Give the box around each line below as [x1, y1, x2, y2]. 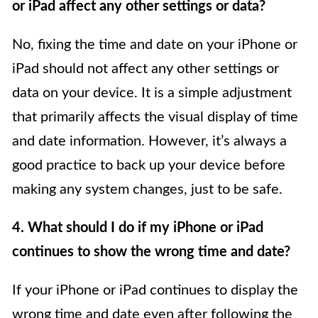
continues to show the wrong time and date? [12, 245, 290, 260]
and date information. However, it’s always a [12, 134, 287, 149]
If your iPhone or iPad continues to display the [12, 283, 298, 298]
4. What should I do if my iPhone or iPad [12, 221, 263, 236]
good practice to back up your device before [12, 158, 285, 173]
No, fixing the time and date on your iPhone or [12, 38, 297, 53]
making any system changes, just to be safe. [12, 182, 283, 197]
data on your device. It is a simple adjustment [12, 86, 292, 101]
